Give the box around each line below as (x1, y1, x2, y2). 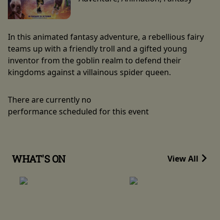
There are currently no (8, 94, 91, 105)
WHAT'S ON (12, 152, 66, 165)
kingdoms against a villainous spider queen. (8, 66, 171, 78)
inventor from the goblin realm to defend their (8, 55, 181, 66)
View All (167, 153, 200, 164)
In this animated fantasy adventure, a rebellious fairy (8, 31, 204, 42)
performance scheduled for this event (8, 106, 149, 117)
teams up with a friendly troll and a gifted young (8, 43, 187, 54)
